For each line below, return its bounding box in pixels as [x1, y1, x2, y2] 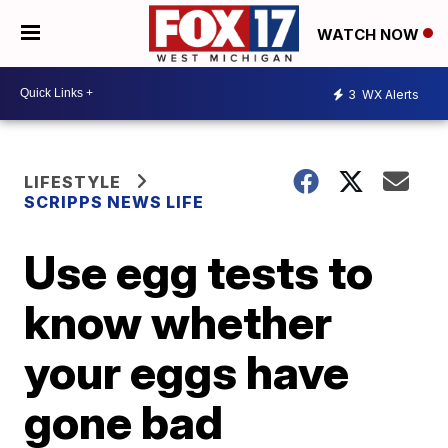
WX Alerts [359, 87, 419, 103]
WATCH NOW [317, 24, 423, 44]
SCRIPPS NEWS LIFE [24, 191, 205, 212]
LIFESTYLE [24, 171, 122, 192]
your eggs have [24, 343, 350, 400]
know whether [24, 293, 333, 350]
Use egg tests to [24, 243, 374, 300]
